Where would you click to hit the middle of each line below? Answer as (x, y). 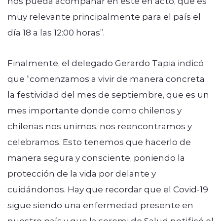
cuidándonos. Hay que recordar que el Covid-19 (108, 189)
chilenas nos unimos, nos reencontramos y (100, 126)
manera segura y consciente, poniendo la (96, 157)
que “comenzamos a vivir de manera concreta (106, 78)
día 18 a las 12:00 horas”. (56, 32)
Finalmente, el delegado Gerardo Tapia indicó (106, 62)
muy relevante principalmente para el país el (104, 16)
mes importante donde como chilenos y (94, 110)
